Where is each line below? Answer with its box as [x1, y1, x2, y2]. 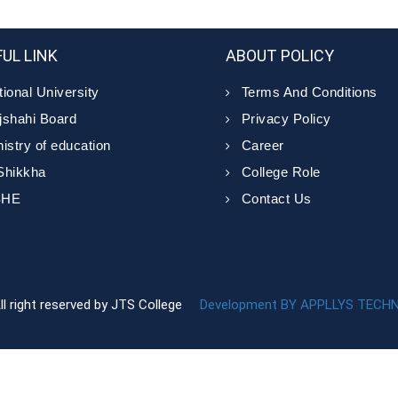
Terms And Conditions [241, 84, 378, 99]
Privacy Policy [241, 111, 331, 126]
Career [241, 138, 284, 153]
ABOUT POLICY [226, 46, 334, 65]
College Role [241, 164, 321, 179]
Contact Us [241, 191, 312, 206]
